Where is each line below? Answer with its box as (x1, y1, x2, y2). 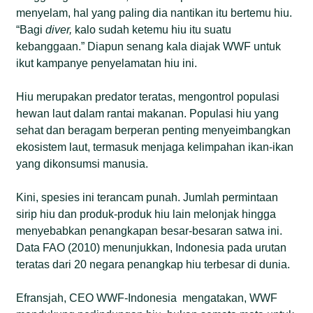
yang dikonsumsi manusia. (16, 157, 149, 170)
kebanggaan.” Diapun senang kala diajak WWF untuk (16, 40, 282, 52)
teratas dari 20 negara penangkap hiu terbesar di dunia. (16, 258, 291, 270)
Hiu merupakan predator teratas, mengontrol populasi (16, 90, 280, 103)
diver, (45, 23, 73, 36)
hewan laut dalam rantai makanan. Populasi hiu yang (16, 107, 279, 119)
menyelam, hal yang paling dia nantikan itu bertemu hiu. (16, 6, 293, 19)
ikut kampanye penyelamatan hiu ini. (16, 57, 198, 69)
